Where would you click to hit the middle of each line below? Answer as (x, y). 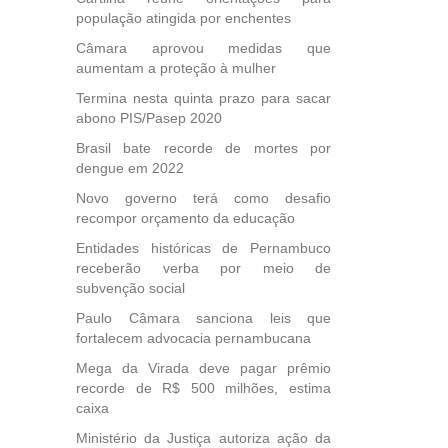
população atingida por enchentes (183, 18)
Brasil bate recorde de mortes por (203, 148)
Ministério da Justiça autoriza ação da (203, 438)
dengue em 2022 (130, 168)
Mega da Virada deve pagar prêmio (203, 368)
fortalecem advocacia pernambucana (193, 338)
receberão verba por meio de (203, 268)
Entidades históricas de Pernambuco (203, 248)
